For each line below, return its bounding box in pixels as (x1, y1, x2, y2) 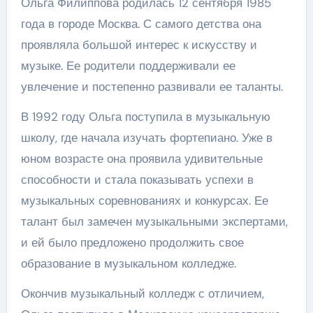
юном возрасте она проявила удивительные (20, 151, 263, 166)
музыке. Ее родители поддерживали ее (20, 58, 235, 73)
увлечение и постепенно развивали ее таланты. (20, 79, 283, 94)
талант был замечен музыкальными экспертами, (20, 214, 288, 229)
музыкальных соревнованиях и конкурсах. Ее (20, 193, 268, 208)
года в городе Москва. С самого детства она (20, 16, 261, 31)
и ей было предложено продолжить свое (20, 235, 244, 250)
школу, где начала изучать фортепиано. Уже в (20, 130, 272, 145)
